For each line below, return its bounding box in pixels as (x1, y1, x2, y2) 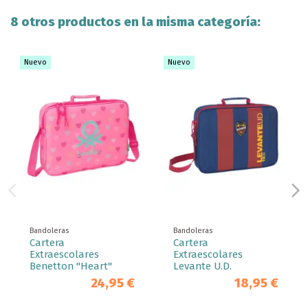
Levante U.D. (173, 260, 232, 273)
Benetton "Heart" (30, 260, 112, 273)
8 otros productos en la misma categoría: (10, 14, 261, 30)
